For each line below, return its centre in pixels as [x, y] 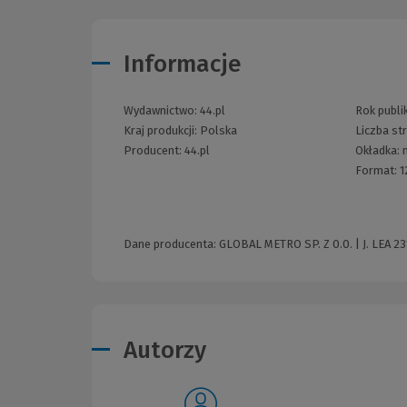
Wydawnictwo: [162, 111]
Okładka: [379, 151]
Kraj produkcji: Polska [180, 131]
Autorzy [165, 350]
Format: [378, 171]
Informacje [183, 65]
